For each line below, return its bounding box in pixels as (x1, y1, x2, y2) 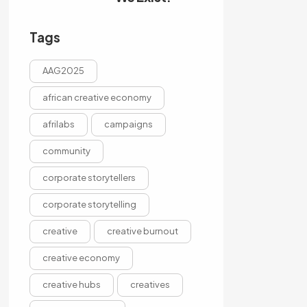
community (42, 145, 90, 156)
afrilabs (42, 119, 75, 130)
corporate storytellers (42, 172, 136, 183)
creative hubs (42, 279, 101, 290)
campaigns (103, 119, 153, 130)
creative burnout (106, 225, 178, 236)
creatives (130, 279, 170, 290)
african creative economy (42, 92, 151, 103)
